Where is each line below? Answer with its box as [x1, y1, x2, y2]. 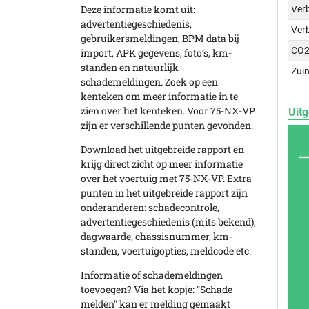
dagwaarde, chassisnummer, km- [81, 230, 232, 243]
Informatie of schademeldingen [81, 268, 223, 281]
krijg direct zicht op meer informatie [81, 157, 243, 170]
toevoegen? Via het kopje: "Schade [81, 283, 232, 296]
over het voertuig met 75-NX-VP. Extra [81, 172, 252, 185]
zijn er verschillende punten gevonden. [81, 119, 253, 132]
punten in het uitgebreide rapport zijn [81, 186, 248, 199]
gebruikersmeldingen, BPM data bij [81, 32, 239, 45]
